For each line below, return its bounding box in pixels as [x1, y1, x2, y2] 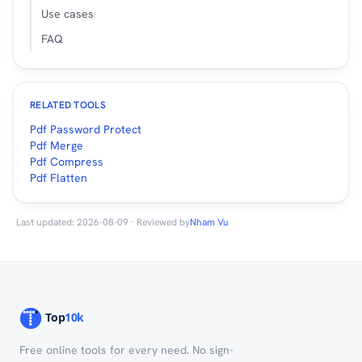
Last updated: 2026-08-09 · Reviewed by [16, 215, 190, 229]
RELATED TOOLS [30, 98, 106, 112]
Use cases [41, 6, 94, 21]
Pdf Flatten [30, 170, 87, 185]
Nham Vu [190, 215, 229, 229]
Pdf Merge [30, 137, 83, 153]
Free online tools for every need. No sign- [19, 342, 234, 357]
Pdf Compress [30, 154, 103, 169]
